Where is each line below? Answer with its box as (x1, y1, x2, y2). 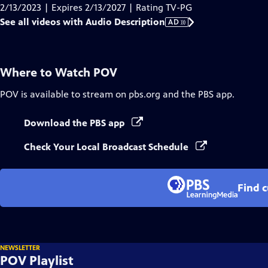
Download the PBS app (24, 117, 127, 129)
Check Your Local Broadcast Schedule (24, 141, 191, 153)
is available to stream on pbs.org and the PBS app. (19, 89, 234, 100)
